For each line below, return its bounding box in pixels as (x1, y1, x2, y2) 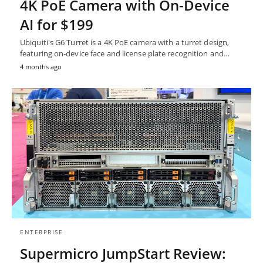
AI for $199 (20, 15, 93, 35)
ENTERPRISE (20, 227, 63, 236)
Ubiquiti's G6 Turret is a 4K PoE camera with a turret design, (20, 37, 230, 48)
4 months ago (20, 62, 62, 72)
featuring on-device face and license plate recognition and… (20, 48, 230, 59)
